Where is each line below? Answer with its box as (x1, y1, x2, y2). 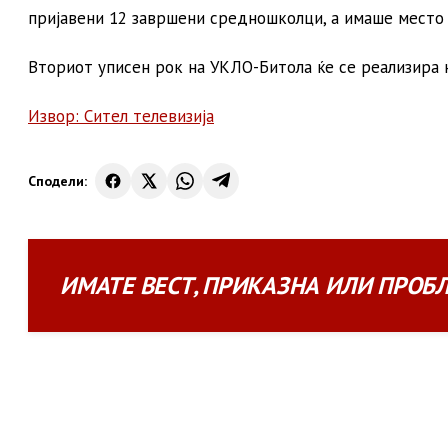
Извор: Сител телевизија (28, 105, 214, 127)
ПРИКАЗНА (202, 269, 320, 301)
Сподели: (28, 171, 87, 190)
